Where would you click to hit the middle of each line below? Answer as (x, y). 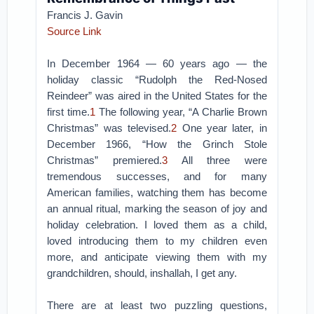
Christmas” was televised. (109, 128)
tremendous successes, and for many (157, 176)
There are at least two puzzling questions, (157, 305)
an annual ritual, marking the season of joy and (157, 209)
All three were (217, 160)
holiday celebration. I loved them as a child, (157, 225)
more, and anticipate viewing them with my (157, 257)
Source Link (75, 31)
